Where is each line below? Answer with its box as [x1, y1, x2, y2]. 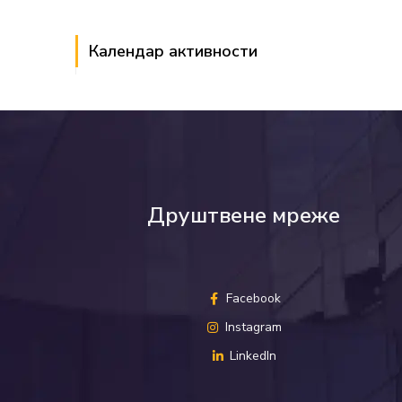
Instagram [224, 319, 282, 336]
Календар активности [88, 40, 258, 62]
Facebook [225, 290, 281, 307]
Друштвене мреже [146, 201, 340, 230]
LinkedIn [230, 347, 277, 364]
